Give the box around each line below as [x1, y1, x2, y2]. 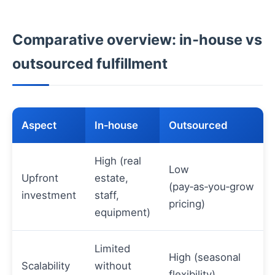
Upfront [21, 171, 58, 184]
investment [21, 188, 76, 201]
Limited [95, 242, 130, 255]
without [95, 259, 131, 272]
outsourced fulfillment [12, 54, 168, 72]
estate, [95, 171, 128, 184]
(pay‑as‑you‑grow [169, 180, 254, 193]
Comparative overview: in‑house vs [12, 30, 262, 48]
